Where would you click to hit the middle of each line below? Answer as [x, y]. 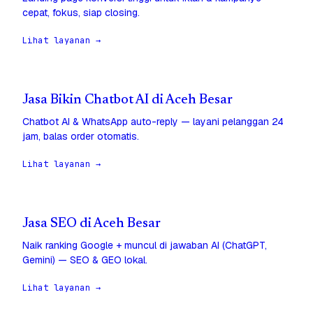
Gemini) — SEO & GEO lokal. [85, 260]
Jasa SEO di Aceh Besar [92, 224]
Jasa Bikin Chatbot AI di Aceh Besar [128, 101]
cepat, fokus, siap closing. [81, 13]
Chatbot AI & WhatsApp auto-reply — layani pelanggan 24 [153, 122]
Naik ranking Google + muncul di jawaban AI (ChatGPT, [145, 246]
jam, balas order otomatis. [81, 137]
